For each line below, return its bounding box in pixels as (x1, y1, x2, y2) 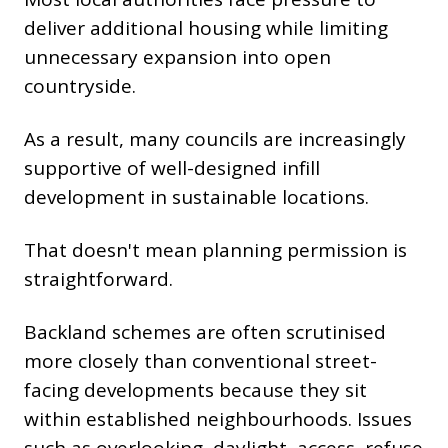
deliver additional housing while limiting (24, 15, 388, 42)
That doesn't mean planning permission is (24, 237, 407, 264)
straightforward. (24, 266, 173, 293)
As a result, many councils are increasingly (24, 126, 406, 153)
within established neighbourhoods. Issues (24, 406, 412, 433)
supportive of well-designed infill (24, 155, 320, 182)
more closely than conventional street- (24, 348, 377, 375)
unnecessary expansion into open (24, 44, 331, 71)
